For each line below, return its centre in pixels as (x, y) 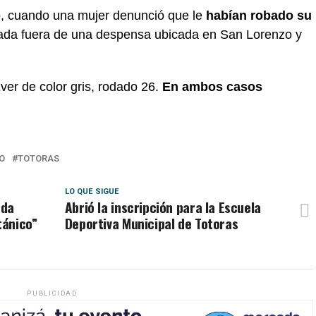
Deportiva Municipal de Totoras (153, 223)
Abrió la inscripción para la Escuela (163, 207)
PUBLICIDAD (52, 293)
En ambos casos (211, 86)
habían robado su (259, 15)
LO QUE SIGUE (92, 191)
